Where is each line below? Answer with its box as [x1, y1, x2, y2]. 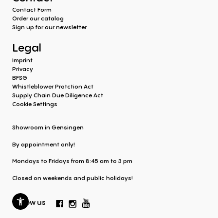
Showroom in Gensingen [12, 123, 84, 131]
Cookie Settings [12, 99, 57, 108]
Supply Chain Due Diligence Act [12, 91, 103, 99]
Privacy [12, 64, 33, 73]
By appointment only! [12, 140, 75, 148]
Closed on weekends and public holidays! [12, 173, 133, 182]
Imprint [12, 55, 33, 64]
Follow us [12, 197, 47, 207]
